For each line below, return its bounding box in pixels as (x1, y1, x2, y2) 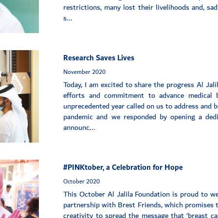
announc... (63, 121, 95, 135)
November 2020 (63, 67, 106, 78)
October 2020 (63, 176, 100, 187)
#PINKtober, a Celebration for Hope (63, 161, 183, 175)
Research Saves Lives (63, 52, 135, 65)
